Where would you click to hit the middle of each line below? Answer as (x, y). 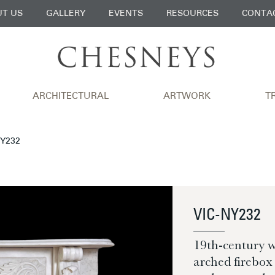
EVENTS (126, 14)
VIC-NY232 (227, 215)
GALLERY (65, 14)
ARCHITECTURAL (71, 96)
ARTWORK (187, 96)
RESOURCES (192, 14)
